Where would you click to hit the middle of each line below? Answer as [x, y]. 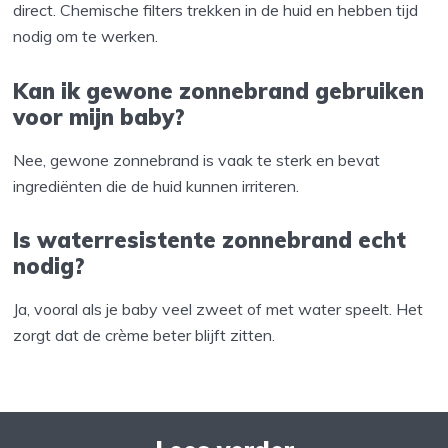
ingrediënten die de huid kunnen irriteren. [156, 185]
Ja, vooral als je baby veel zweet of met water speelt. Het [218, 309]
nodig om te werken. [86, 35]
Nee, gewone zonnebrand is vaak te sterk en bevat [197, 159]
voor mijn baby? [99, 116]
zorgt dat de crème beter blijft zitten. [144, 335]
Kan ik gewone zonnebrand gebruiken [219, 90]
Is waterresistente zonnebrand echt [210, 240]
